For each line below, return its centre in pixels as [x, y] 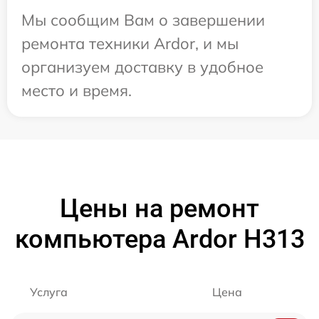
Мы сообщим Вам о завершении [143, 20]
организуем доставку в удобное [142, 67]
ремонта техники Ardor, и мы [130, 43]
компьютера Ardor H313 [159, 239]
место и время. [77, 90]
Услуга [49, 292]
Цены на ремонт [159, 209]
